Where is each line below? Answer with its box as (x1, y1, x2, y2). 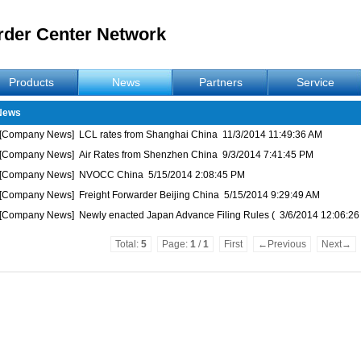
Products (8, 76, 54, 89)
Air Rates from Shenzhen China (77, 149, 218, 160)
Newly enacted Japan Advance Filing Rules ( (77, 210, 275, 221)
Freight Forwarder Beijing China (77, 189, 219, 201)
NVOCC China (77, 169, 143, 180)
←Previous (258, 239, 306, 250)
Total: (115, 239, 141, 250)
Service (296, 76, 334, 89)
